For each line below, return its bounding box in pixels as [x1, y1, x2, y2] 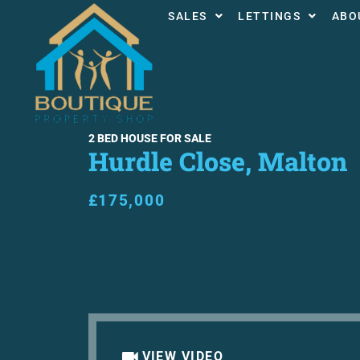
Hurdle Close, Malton [88, 144, 347, 179]
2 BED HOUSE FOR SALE [88, 132, 211, 145]
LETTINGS [238, 10, 301, 22]
